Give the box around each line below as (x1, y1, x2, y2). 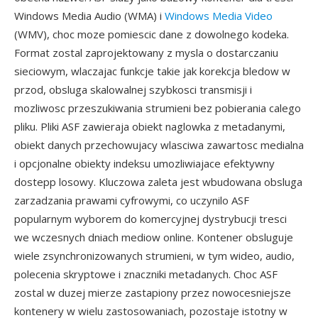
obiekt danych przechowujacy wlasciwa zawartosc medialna (14, 138, 304, 152)
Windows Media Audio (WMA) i (14, 9, 165, 23)
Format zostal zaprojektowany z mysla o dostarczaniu (14, 45, 278, 60)
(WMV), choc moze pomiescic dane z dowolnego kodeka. (14, 27, 289, 41)
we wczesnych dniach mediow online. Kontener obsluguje (14, 230, 293, 244)
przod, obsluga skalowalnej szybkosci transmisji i (14, 82, 252, 97)
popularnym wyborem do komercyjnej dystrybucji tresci (14, 212, 287, 226)
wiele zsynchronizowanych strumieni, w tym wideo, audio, (14, 248, 295, 263)
